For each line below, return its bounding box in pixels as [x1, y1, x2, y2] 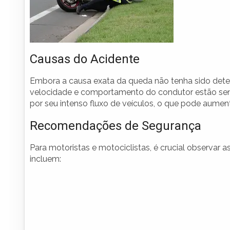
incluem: [30, 154, 61, 164]
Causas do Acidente [30, 52, 140, 67]
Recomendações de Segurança [30, 119, 201, 133]
